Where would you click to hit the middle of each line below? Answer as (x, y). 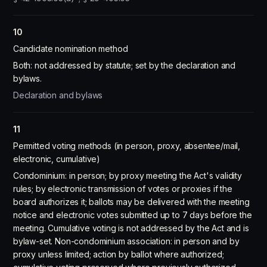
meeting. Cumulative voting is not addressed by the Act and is (131, 228)
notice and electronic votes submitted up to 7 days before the (133, 215)
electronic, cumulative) (57, 159)
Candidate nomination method (71, 49)
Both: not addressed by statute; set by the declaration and (125, 65)
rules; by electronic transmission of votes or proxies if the (123, 189)
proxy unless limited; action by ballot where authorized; (119, 254)
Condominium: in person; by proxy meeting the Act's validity (128, 176)
